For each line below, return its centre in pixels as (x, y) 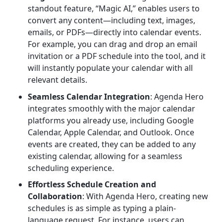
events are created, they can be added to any (112, 144)
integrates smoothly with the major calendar (111, 108)
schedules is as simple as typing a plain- (102, 208)
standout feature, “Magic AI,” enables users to (114, 8)
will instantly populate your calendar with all (110, 68)
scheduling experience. (71, 168)
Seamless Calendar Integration (89, 96)
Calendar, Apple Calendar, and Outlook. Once (111, 132)
